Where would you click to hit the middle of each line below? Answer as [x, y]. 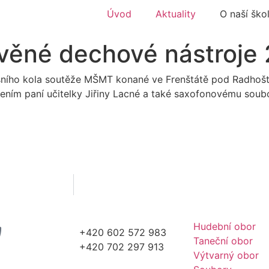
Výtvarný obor [226, 255]
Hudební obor [224, 227]
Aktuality [176, 14]
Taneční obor [223, 241]
